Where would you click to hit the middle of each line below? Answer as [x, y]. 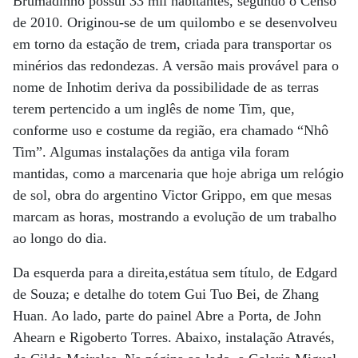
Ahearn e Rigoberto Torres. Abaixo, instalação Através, [174, 337]
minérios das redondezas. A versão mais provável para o [176, 66]
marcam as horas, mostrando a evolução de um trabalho [175, 217]
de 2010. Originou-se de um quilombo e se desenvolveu [175, 22]
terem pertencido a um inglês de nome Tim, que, [154, 109]
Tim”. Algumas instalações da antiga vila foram [151, 152]
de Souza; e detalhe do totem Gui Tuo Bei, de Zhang [166, 294]
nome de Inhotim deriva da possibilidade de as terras [166, 87]
